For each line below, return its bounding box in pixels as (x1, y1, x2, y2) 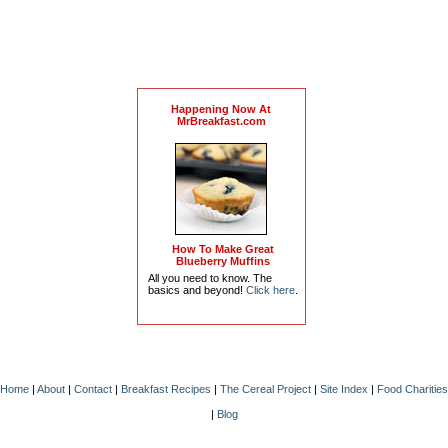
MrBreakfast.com (176, 115, 266, 128)
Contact (74, 383, 112, 396)
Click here (245, 284, 295, 297)
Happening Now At (171, 103, 272, 116)
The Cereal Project (220, 383, 311, 396)
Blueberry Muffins (175, 255, 270, 268)
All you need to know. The (147, 272, 272, 285)
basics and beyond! (147, 284, 246, 297)
